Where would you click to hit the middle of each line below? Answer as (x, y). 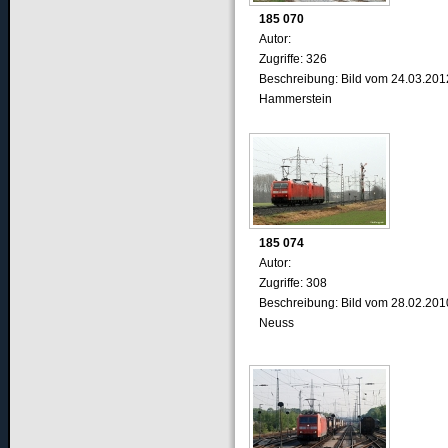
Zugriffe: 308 (292, 282)
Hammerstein (295, 99)
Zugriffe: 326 (292, 59)
